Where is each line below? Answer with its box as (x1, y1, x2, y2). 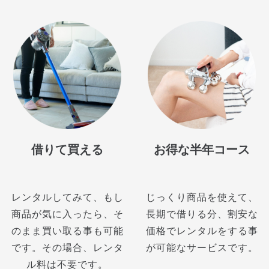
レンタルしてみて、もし (11, 191, 124, 204)
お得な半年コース (154, 142, 250, 158)
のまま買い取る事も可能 (11, 225, 124, 238)
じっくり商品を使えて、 (145, 191, 258, 204)
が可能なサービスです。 (145, 241, 258, 255)
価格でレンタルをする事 (145, 225, 258, 238)
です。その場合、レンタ (11, 241, 124, 255)
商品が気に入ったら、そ (11, 208, 124, 221)
